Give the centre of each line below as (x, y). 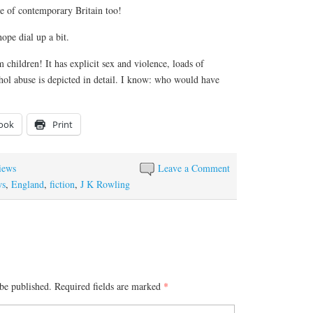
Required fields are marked (109, 286)
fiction (62, 184)
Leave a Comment (194, 168)
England (28, 184)
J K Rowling (105, 184)
